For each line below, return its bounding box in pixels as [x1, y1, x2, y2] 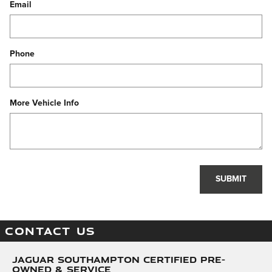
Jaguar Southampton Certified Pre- [12, 253, 225, 265]
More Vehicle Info [10, 99, 79, 107]
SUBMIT [216, 175, 247, 183]
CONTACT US [5, 223, 96, 238]
